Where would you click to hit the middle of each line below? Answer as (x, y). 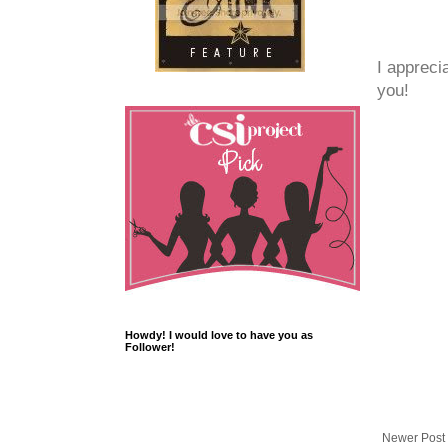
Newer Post (413, 438)
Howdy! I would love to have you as (219, 335)
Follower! (150, 347)
